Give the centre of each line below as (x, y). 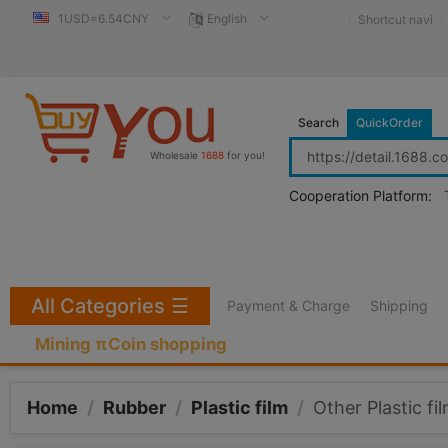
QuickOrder (389, 122)
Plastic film (239, 407)
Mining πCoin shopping (131, 344)
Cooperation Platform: (362, 195)
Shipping (398, 305)
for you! (244, 155)
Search (318, 122)
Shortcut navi (395, 20)
